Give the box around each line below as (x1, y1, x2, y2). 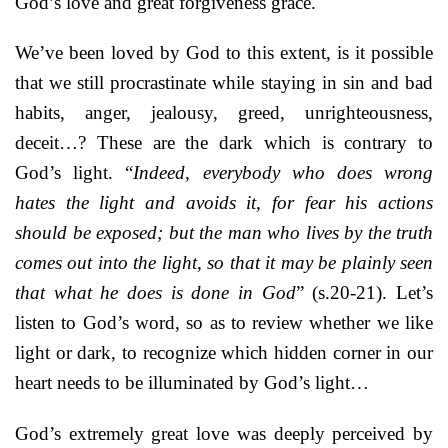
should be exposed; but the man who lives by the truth (15, 222, 433, 244)
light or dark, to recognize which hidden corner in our (15, 342, 433, 364)
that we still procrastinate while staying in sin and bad (15, 72, 433, 94)
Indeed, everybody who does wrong (133, 162, 434, 184)
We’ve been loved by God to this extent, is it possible (15, 42, 433, 64)
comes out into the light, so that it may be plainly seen (15, 252, 433, 274)
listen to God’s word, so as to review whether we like (15, 312, 433, 334)
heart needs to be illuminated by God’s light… (15, 372, 369, 394)
